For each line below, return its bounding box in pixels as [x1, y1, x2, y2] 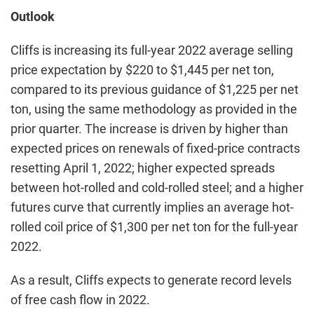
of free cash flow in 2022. [11, 292, 150, 307]
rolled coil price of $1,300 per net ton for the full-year [11, 219, 298, 234]
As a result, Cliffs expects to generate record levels [11, 273, 292, 287]
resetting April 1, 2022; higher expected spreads [11, 161, 275, 175]
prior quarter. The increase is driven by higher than [11, 121, 288, 136]
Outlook [11, 9, 55, 24]
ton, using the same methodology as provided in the [11, 102, 297, 116]
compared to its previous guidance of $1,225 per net [11, 82, 299, 97]
